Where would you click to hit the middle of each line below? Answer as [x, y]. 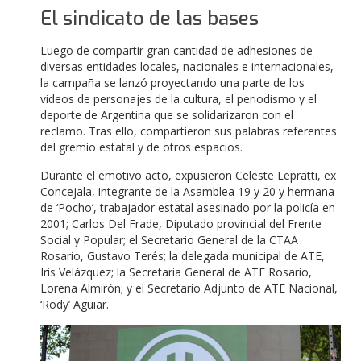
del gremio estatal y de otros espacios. [141, 147]
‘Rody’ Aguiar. [78, 304]
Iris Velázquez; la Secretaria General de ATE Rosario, [176, 272]
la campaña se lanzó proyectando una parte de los [172, 82]
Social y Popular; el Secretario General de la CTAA [169, 239]
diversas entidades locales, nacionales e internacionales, [187, 66]
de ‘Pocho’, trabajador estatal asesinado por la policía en [188, 207]
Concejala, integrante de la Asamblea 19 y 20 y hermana [187, 191]
